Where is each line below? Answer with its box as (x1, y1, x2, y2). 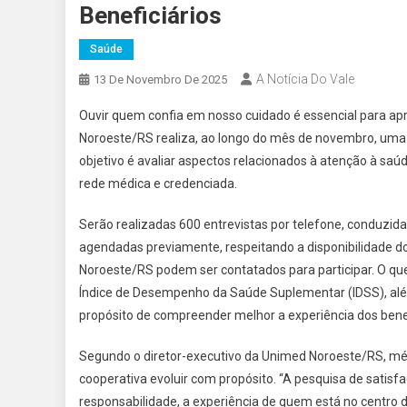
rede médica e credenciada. (79, 176, 237, 192)
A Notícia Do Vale (256, 72, 354, 87)
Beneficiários (79, 2, 222, 30)
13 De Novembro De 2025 (94, 73, 227, 87)
